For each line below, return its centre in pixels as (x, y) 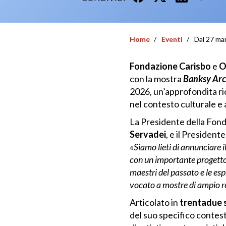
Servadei (148, 134)
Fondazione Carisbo (170, 66)
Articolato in (154, 202)
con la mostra (156, 79)
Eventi (172, 39)
